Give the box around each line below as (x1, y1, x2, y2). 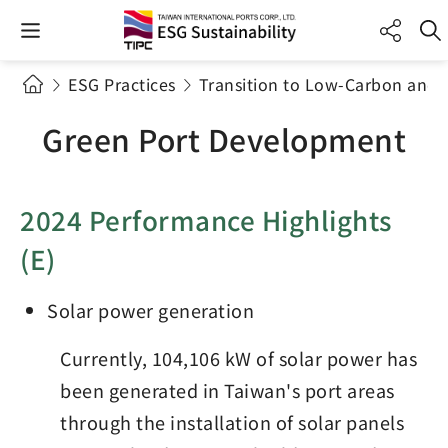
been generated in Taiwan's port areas (60, 377, 395, 403)
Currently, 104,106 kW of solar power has (60, 345, 417, 371)
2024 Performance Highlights (20, 201, 392, 238)
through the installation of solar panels (60, 409, 404, 435)
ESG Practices (68, 72, 176, 96)
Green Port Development (42, 117, 406, 161)
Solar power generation (47, 297, 255, 323)
